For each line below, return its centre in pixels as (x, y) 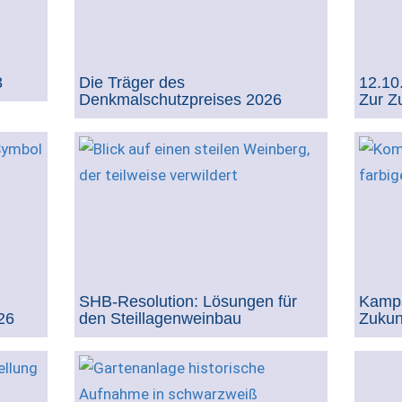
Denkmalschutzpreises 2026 (180, 99)
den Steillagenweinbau (160, 318)
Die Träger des (131, 82)
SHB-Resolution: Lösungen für (188, 301)
